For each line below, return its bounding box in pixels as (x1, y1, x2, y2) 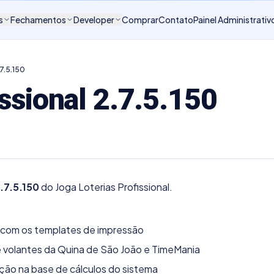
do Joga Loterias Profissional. (39, 180, 172, 193)
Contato (158, 14, 193, 25)
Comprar (122, 14, 158, 25)
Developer (73, 14, 114, 25)
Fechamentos (10, 14, 66, 25)
